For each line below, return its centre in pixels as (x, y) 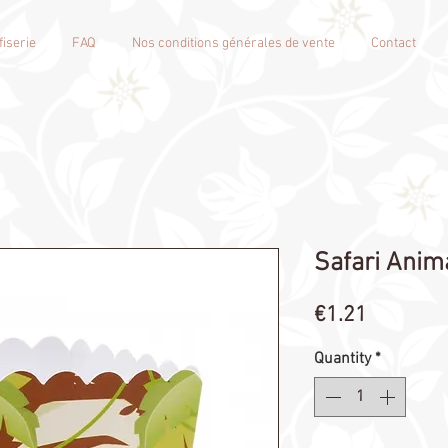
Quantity (342, 359)
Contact (393, 44)
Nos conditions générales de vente (233, 44)
